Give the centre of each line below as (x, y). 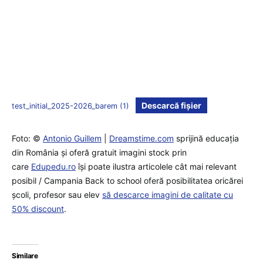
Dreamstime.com (141, 138)
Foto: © (27, 138)
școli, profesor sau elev (57, 194)
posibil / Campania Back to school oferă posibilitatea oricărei (127, 180)
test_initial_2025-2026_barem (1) (70, 106)
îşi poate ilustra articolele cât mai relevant (156, 166)
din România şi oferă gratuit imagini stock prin (99, 152)
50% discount (38, 208)
